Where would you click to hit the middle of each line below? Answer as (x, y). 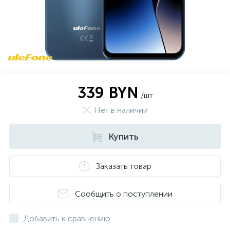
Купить (123, 137)
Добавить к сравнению (67, 218)
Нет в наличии (121, 110)
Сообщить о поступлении (123, 194)
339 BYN (108, 93)
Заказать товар (123, 166)
